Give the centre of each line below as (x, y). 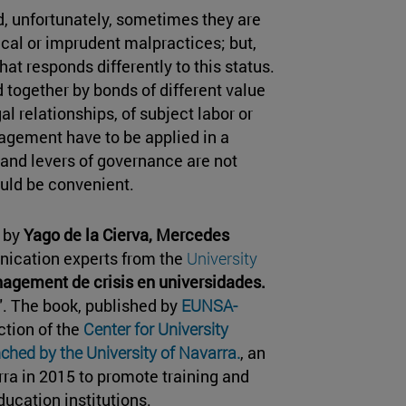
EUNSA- (209, 306)
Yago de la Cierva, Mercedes (126, 235)
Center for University (156, 329)
